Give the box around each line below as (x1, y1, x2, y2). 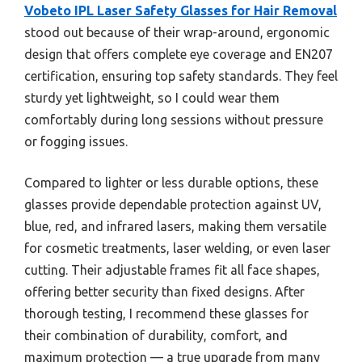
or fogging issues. (24, 134, 128, 149)
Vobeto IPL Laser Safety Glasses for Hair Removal (24, 3, 337, 19)
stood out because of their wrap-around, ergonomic (24, 25, 330, 40)
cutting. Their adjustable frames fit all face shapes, (24, 263, 320, 278)
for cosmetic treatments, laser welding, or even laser (24, 241, 330, 256)
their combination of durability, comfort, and (24, 328, 288, 343)
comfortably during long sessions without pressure (24, 112, 323, 128)
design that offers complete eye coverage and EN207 (24, 47, 333, 62)
